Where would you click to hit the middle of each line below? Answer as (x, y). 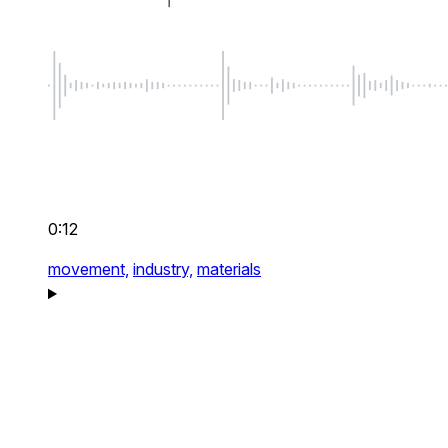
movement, (88, 269)
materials (229, 269)
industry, (163, 269)
